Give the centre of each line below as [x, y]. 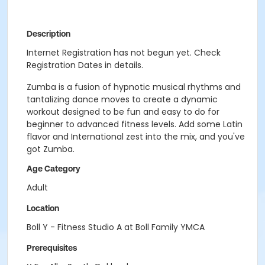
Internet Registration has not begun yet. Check [124, 53]
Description [49, 34]
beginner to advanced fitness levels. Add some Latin [135, 124]
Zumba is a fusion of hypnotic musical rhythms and [134, 87]
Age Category [54, 169]
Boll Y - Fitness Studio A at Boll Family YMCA [116, 227]
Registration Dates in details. [85, 65]
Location [43, 208]
